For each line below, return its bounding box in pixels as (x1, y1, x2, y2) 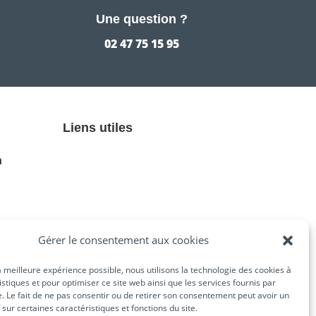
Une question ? (96, 12, 188, 27)
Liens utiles (63, 120, 133, 135)
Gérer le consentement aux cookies (37, 233, 209, 247)
